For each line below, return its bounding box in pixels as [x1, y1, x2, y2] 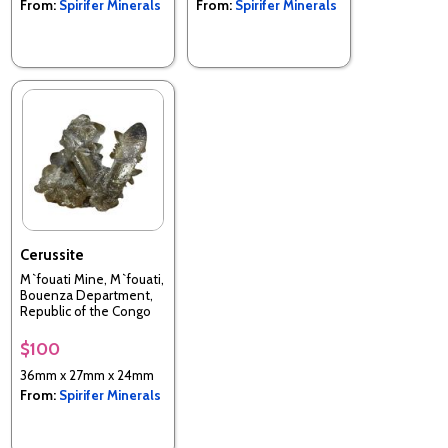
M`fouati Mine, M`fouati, [20, 271, 164, 288]
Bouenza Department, [20, 287, 153, 304]
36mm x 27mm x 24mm [20, 366, 154, 383]
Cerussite [20, 245, 84, 264]
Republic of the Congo [20, 303, 151, 320]
